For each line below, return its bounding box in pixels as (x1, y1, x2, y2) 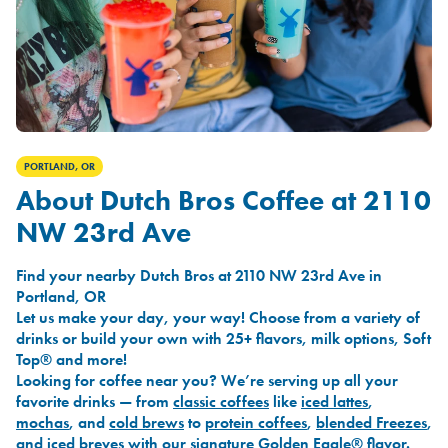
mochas (16, 412, 69, 434)
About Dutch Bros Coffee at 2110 (16, 183, 431, 219)
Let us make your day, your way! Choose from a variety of (16, 307, 420, 329)
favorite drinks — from (16, 391, 173, 413)
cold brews (109, 412, 184, 434)
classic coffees (173, 391, 269, 413)
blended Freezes (316, 412, 427, 434)
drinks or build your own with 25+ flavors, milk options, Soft (16, 328, 431, 350)
